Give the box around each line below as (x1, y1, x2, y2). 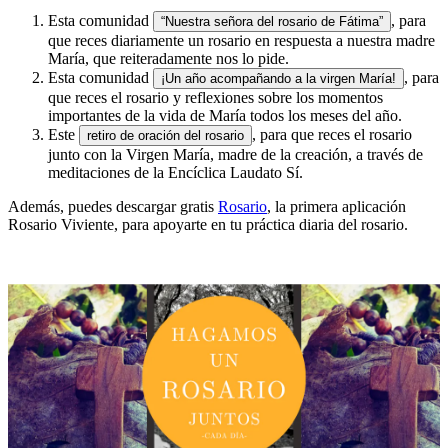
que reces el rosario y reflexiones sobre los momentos (48, 89, 383, 107)
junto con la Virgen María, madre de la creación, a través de (48, 146, 423, 164)
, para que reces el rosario (252, 126, 412, 144)
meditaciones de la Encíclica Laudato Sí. (48, 164, 307, 182)
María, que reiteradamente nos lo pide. (48, 50, 289, 68)
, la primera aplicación (267, 198, 406, 216)
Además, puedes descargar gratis (8, 198, 218, 216)
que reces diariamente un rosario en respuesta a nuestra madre (48, 32, 435, 50)
